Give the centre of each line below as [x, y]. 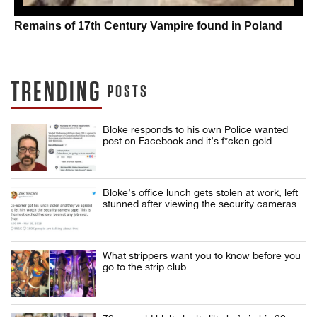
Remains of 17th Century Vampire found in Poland [148, 26]
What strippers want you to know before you [202, 256]
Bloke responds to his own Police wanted [195, 130]
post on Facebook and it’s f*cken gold [187, 141]
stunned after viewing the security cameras [200, 204]
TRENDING [56, 93]
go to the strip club [144, 267]
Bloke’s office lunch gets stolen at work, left [200, 193]
